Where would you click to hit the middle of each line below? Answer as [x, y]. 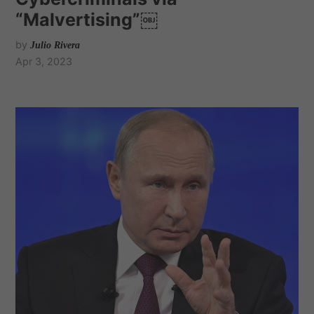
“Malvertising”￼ [87, 19]
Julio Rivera [55, 45]
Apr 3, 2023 [44, 61]
